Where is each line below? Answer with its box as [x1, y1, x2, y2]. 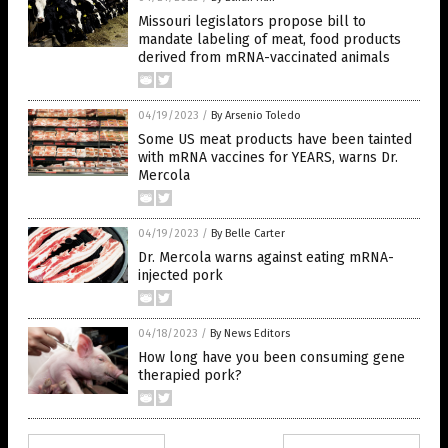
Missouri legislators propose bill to [138, 13, 366, 30]
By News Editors [210, 327, 290, 340]
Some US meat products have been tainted [138, 131, 412, 148]
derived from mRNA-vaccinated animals [138, 49, 390, 66]
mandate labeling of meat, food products [138, 31, 401, 48]
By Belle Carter [211, 227, 285, 240]
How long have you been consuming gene [138, 349, 405, 366]
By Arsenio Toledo [211, 109, 301, 122]
